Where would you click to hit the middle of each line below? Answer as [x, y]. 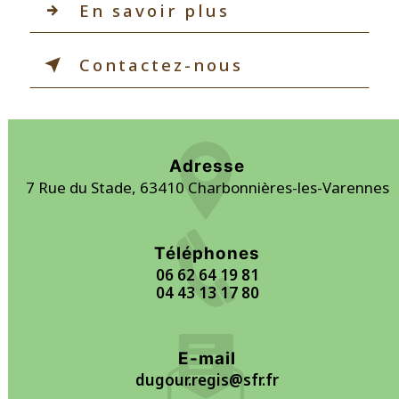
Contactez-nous [161, 65]
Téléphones [208, 253]
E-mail [208, 358]
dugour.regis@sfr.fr [208, 379]
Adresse [208, 166]
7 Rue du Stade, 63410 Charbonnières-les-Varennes [207, 187]
